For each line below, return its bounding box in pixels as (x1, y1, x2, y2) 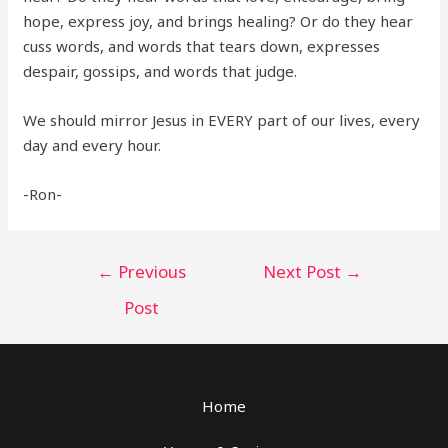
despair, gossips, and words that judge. (23, 61, 298, 82)
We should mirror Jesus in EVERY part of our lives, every (23, 110, 421, 131)
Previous (113, 260, 186, 284)
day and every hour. (23, 135, 162, 156)
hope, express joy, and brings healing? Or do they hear (23, 11, 414, 32)
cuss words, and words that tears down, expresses (23, 36, 381, 57)
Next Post (263, 260, 346, 284)
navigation (57, 278, 132, 299)
